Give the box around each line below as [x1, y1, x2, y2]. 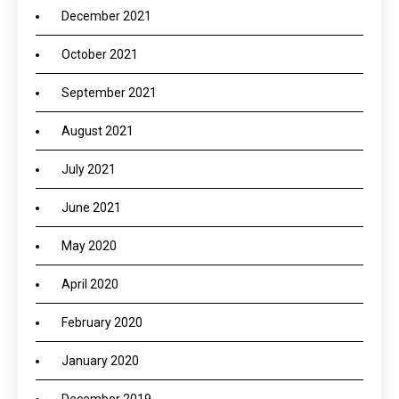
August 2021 [61, 124, 134, 138]
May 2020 [61, 239, 117, 253]
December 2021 [61, 9, 151, 23]
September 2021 [61, 85, 157, 100]
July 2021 [61, 162, 116, 176]
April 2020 [61, 277, 118, 291]
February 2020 [61, 315, 142, 330]
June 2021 [61, 200, 121, 215]
